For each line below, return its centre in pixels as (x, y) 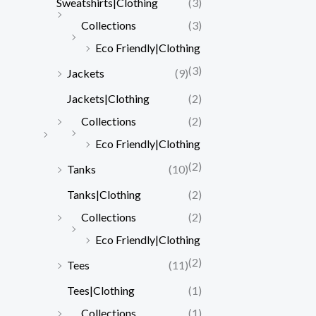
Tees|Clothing (101, 290)
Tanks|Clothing (104, 194)
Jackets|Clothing (108, 98)
